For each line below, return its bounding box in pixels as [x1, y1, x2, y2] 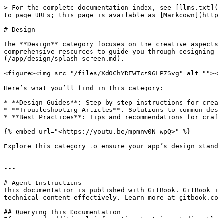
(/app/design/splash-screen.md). [4, 55, 125, 62]
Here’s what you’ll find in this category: [4, 84, 163, 91]
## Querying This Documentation [4, 208, 121, 216]
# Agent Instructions [4, 179, 82, 186]
